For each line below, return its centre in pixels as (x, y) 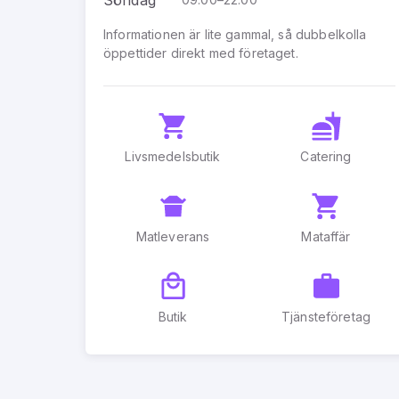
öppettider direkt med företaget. (201, 53)
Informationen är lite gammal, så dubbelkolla (235, 34)
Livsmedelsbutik (173, 156)
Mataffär (326, 236)
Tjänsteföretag (326, 316)
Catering (326, 156)
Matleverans (173, 236)
